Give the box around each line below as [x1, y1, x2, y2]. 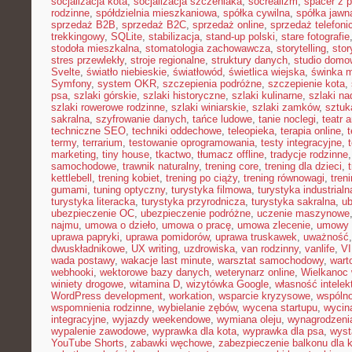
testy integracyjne [261, 137, 342, 148]
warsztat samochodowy [218, 255, 324, 266]
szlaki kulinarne [232, 90, 302, 101]
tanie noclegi [258, 113, 316, 125]
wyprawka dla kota [152, 325, 236, 337]
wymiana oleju [217, 313, 281, 325]
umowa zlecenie [237, 219, 310, 231]
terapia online [280, 125, 341, 137]
